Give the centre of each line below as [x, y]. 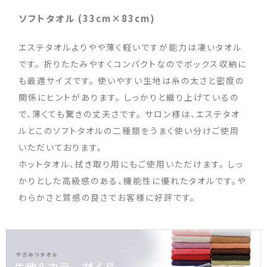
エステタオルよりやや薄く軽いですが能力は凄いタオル [131, 47]
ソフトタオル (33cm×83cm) [87, 18]
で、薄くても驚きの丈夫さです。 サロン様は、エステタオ [130, 114]
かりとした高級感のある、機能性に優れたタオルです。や [133, 180]
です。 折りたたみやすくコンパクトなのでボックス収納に [133, 63]
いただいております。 [61, 147]
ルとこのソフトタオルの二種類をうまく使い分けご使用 [129, 130]
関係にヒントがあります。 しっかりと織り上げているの [129, 97]
